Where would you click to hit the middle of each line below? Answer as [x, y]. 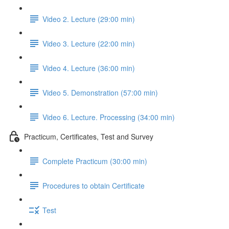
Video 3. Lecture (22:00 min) [89, 43]
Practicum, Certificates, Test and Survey [89, 136]
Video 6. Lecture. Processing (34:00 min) [109, 117]
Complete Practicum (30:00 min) [95, 161]
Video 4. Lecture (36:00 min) [89, 68]
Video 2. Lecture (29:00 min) [89, 19]
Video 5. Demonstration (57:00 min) [100, 92]
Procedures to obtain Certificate [94, 185]
